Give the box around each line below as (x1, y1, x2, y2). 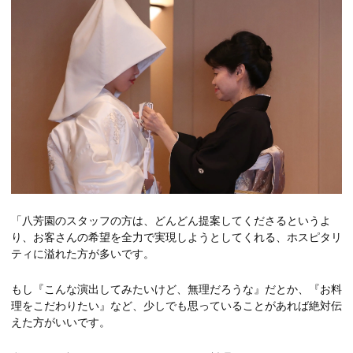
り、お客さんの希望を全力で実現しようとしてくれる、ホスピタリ (11, 230, 342, 243)
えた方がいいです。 (11, 315, 110, 329)
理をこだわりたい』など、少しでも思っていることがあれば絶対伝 (11, 299, 342, 312)
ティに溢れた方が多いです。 (11, 247, 154, 260)
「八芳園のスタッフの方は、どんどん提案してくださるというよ (11, 214, 331, 227)
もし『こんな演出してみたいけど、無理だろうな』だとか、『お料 (11, 282, 342, 295)
